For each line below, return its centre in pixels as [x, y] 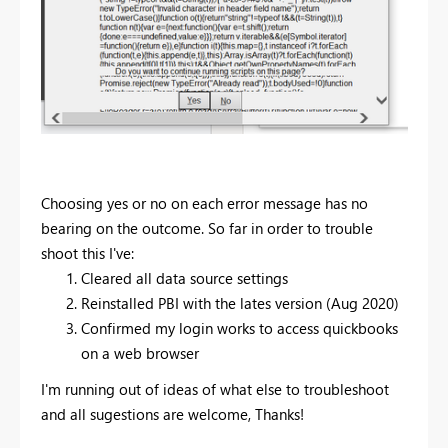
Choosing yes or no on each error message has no [204, 202]
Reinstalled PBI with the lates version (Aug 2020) [240, 302]
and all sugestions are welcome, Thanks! [172, 413]
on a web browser [140, 352]
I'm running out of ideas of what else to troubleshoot [215, 388]
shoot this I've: [87, 252]
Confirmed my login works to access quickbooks [239, 327]
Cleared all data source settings [184, 277]
